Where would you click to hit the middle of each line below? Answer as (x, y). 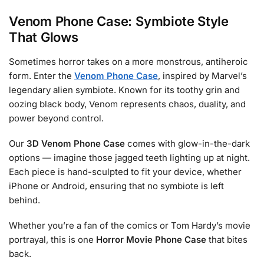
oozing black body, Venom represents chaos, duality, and (127, 104)
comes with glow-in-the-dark (187, 144)
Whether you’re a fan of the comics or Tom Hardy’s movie (130, 226)
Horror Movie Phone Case (151, 240)
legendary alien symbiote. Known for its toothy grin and (124, 90)
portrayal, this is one (52, 240)
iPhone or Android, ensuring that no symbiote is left (116, 186)
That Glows (44, 37)
